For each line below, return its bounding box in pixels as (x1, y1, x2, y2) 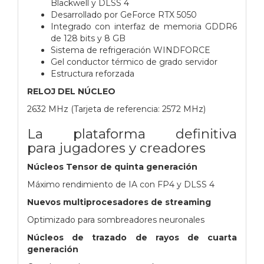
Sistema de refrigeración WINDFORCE (51, 44, 210, 55)
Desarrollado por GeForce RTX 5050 (51, 9, 197, 20)
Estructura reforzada (51, 68, 134, 79)
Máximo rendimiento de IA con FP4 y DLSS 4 (27, 179, 214, 190)
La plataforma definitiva (27, 125, 237, 142)
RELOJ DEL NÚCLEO (27, 85, 115, 97)
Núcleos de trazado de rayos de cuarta (27, 232, 237, 243)
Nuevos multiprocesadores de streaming (27, 196, 211, 207)
